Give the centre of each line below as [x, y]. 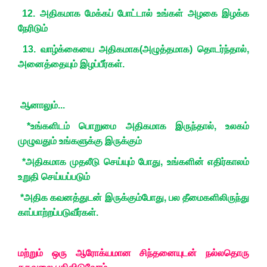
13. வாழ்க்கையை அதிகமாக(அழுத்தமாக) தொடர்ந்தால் [132, 49]
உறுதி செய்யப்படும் [54, 177]
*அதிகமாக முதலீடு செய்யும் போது [89, 162]
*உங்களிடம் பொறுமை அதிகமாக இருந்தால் [116, 126]
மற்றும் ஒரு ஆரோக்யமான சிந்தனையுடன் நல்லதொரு [133, 253]
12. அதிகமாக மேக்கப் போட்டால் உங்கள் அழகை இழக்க [133, 14]
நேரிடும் [33, 29]
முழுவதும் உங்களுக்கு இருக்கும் [80, 141]
